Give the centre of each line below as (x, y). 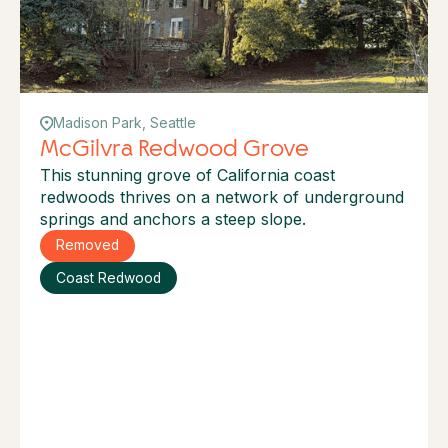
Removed (87, 245)
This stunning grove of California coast (187, 174)
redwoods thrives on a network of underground (222, 196)
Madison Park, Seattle (124, 122)
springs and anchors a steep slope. (173, 218)
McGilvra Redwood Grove (174, 147)
